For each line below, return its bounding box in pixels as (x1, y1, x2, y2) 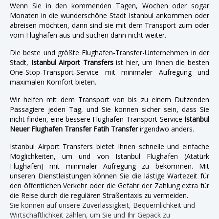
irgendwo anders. (138, 124, 194, 133)
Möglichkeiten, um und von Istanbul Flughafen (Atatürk (10, 151, 209, 161)
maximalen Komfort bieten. (10, 77, 96, 87)
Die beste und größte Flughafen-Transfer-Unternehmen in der (10, 47, 209, 57)
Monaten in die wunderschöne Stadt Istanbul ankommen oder (10, 10, 209, 20)
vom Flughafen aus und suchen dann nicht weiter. (10, 30, 166, 40)
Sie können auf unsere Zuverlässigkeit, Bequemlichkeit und (10, 200, 195, 210)
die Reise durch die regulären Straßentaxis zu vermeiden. (10, 190, 188, 200)
